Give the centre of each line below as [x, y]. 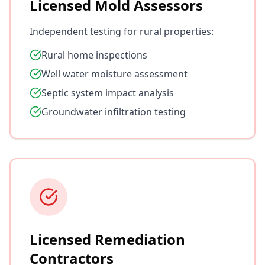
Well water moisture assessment [114, 74]
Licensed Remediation [107, 239]
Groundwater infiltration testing [114, 112]
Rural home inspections [94, 55]
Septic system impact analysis [108, 93]
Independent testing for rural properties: [122, 31]
